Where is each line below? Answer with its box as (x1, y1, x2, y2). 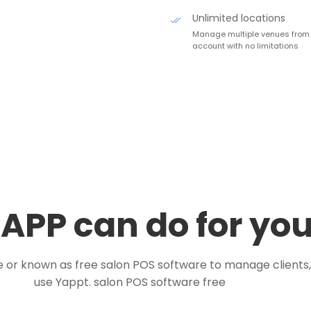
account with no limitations (192, 40, 299, 51)
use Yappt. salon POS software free (34, 274, 226, 290)
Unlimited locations (192, 11, 285, 25)
